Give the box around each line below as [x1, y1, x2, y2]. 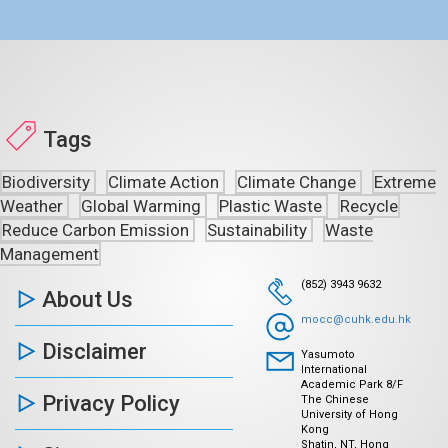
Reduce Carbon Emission [2, 219, 193, 240]
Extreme [374, 171, 436, 192]
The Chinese [300, 392, 369, 406]
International [300, 362, 367, 376]
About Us [42, 286, 133, 312]
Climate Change [237, 171, 360, 192]
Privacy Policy [42, 390, 180, 416]
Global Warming [81, 195, 205, 216]
